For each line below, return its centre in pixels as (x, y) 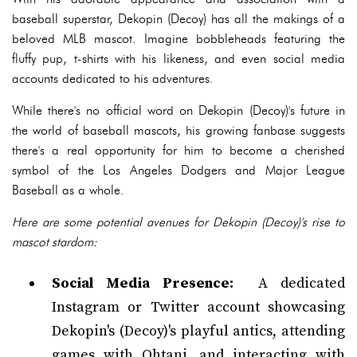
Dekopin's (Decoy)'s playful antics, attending (198, 331)
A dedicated (289, 283)
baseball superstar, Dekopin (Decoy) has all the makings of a (178, 19)
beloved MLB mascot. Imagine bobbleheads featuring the (178, 39)
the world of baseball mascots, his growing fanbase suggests (178, 130)
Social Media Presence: (143, 283)
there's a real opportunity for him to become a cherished (178, 150)
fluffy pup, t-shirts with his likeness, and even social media (178, 59)
